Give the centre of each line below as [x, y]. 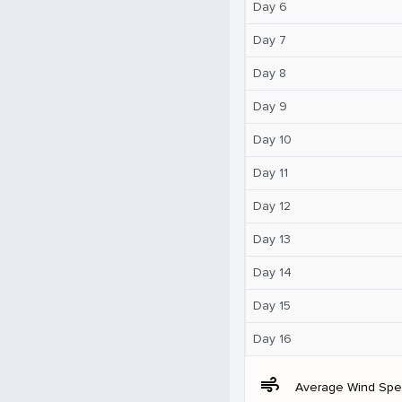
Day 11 [271, 172]
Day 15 [272, 305]
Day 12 [272, 205]
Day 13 [272, 239]
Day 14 [272, 272]
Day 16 [272, 338]
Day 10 [272, 139]
